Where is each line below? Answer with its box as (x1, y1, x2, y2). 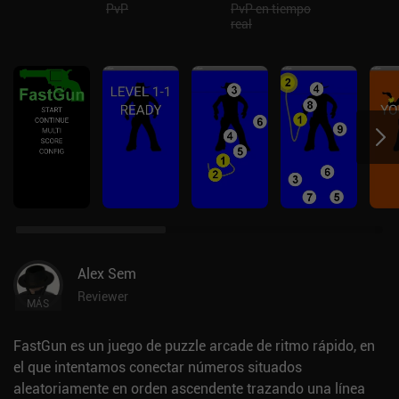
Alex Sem (77, 264, 136, 283)
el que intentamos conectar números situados (13, 357, 302, 377)
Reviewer (77, 288, 128, 305)
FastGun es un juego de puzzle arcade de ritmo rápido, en (13, 336, 375, 355)
